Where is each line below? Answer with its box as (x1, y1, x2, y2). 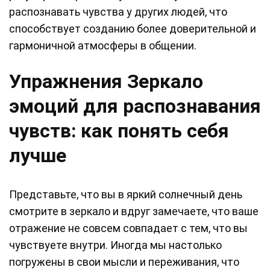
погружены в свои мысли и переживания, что (9, 256, 239, 269)
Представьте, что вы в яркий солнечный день (9, 188, 242, 201)
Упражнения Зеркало (9, 70, 203, 93)
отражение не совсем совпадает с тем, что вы (9, 222, 248, 235)
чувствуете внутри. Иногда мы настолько (9, 239, 222, 252)
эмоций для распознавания (9, 95, 261, 118)
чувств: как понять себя (9, 119, 229, 143)
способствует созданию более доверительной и (9, 22, 256, 36)
